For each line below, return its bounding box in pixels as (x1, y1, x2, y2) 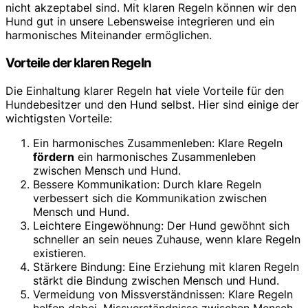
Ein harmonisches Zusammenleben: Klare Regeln (33, 135, 283, 150)
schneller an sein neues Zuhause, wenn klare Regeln (33, 232, 300, 246)
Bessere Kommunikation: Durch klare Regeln (33, 177, 261, 191)
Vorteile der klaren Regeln (5, 54, 151, 71)
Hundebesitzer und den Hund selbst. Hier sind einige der (5, 97, 299, 111)
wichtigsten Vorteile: (5, 111, 112, 125)
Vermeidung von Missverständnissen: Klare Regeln (33, 287, 293, 301)
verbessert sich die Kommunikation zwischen (33, 190, 267, 205)
